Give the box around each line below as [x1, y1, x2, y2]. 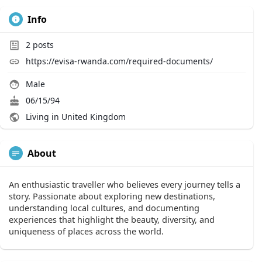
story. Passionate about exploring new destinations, [9, 190, 215, 202]
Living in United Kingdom [23, 111, 126, 122]
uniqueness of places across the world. [9, 225, 164, 237]
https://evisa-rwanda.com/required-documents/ [26, 56, 213, 67]
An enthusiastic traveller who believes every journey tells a [9, 178, 240, 190]
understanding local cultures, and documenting [9, 202, 199, 213]
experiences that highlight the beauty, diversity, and [9, 213, 215, 225]
